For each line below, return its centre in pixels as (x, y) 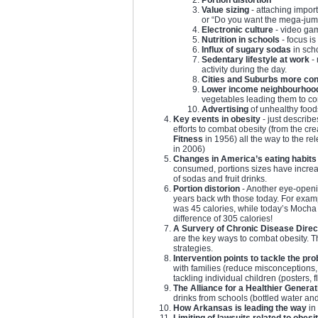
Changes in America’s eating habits (245, 159)
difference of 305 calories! (223, 218)
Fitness (188, 139)
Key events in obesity (217, 119)
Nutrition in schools (241, 39)
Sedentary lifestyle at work (256, 59)
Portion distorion (207, 188)
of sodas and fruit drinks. (220, 179)
